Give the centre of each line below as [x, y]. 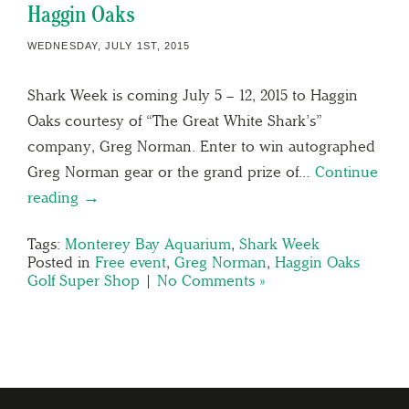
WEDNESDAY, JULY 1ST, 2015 [109, 45]
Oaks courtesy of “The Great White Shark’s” [175, 120]
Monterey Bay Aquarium [148, 243]
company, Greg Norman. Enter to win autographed [201, 146]
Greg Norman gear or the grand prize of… [171, 171]
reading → [63, 197]
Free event [131, 262]
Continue [346, 171]
